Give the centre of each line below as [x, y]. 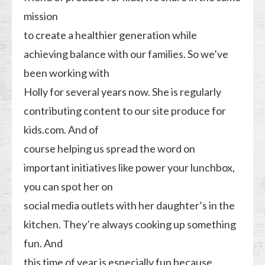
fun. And [43, 243]
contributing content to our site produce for [125, 110]
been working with [67, 72]
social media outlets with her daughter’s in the [130, 205]
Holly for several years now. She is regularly [123, 91]
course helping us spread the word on [110, 148]
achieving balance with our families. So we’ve [126, 54]
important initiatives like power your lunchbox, [130, 167]
